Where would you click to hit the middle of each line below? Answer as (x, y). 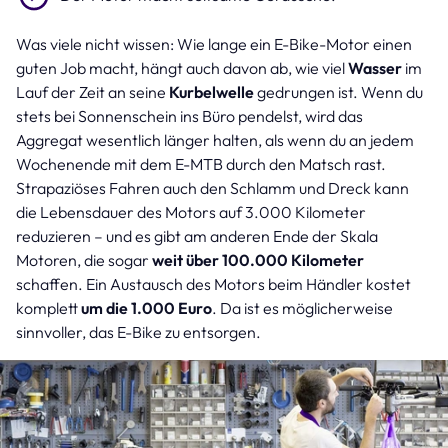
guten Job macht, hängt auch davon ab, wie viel (182, 67)
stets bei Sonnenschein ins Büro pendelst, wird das (189, 115)
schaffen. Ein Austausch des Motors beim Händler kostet (213, 283)
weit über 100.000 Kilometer (258, 259)
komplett (48, 307)
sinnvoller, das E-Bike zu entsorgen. (140, 331)
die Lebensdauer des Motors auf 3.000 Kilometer (191, 211)
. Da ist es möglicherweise (302, 307)
